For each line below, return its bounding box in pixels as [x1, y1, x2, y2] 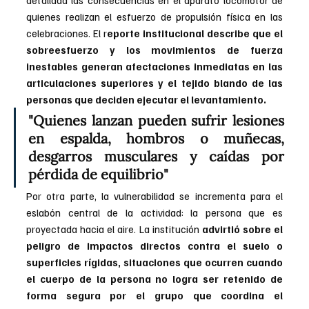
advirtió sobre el [201, 223, 283, 236]
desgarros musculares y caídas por [28, 148, 284, 166]
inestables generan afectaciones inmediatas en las [26, 60, 283, 73]
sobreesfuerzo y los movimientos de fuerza [26, 43, 283, 57]
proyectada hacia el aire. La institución [26, 223, 202, 236]
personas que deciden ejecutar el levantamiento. [26, 93, 266, 106]
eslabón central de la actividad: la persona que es [26, 206, 283, 219]
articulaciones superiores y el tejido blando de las [26, 77, 283, 90]
